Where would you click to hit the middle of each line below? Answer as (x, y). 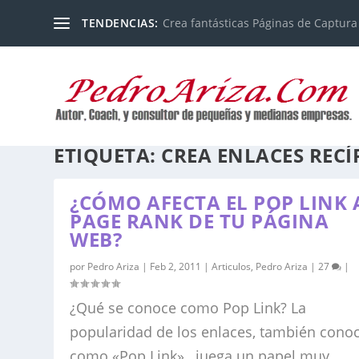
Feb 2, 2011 (176, 267)
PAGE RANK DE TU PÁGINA (200, 221)
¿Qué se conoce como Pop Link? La (188, 308)
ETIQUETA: (108, 155)
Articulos (232, 267)
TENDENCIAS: (120, 23)
